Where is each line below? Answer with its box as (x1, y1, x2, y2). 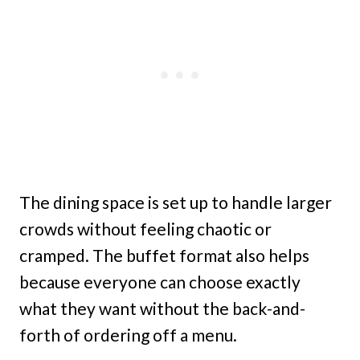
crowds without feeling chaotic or (19, 219, 272, 239)
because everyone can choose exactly (19, 272, 301, 292)
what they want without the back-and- (19, 298, 305, 319)
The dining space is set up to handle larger (19, 192, 332, 213)
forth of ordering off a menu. (19, 325, 237, 346)
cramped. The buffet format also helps (19, 245, 309, 266)
